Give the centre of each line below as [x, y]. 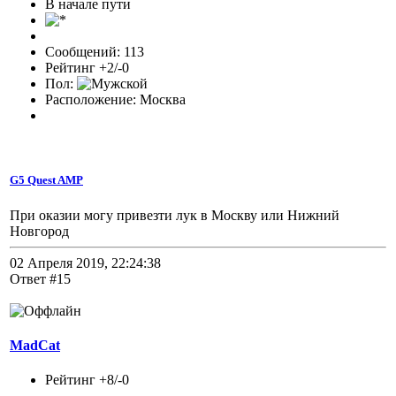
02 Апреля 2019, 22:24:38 [85, 263]
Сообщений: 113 [95, 52]
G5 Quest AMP [46, 180]
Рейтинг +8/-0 [87, 380]
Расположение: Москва [115, 100]
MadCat [35, 345]
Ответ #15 [40, 278]
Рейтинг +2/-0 [87, 68]
